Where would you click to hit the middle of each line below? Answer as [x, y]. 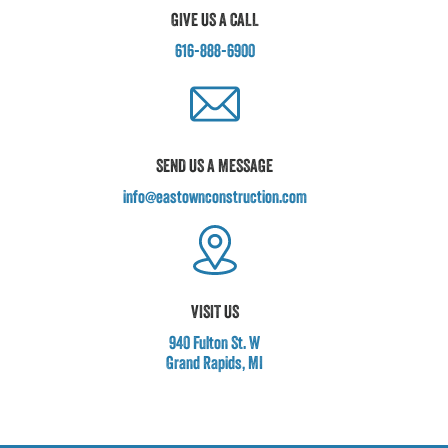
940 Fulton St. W [214, 344]
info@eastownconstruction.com [214, 198]
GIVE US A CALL [214, 21]
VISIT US [214, 313]
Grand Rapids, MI [214, 364]
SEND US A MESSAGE [214, 167]
